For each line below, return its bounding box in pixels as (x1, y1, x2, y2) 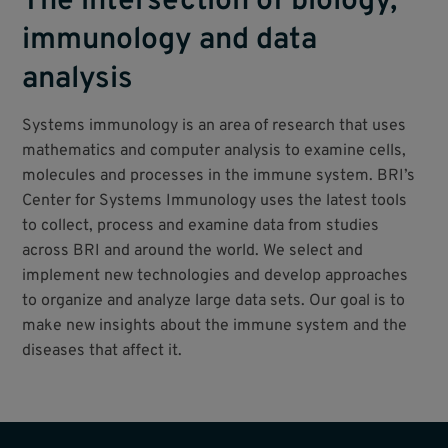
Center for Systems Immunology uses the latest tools (22, 190, 408, 211)
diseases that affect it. (22, 340, 183, 361)
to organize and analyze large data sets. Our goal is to (22, 290, 406, 311)
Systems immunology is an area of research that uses (22, 115, 407, 136)
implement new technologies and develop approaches (22, 265, 409, 286)
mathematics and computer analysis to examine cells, (22, 140, 407, 161)
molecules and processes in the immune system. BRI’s (22, 165, 416, 186)
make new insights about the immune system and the (22, 315, 408, 336)
